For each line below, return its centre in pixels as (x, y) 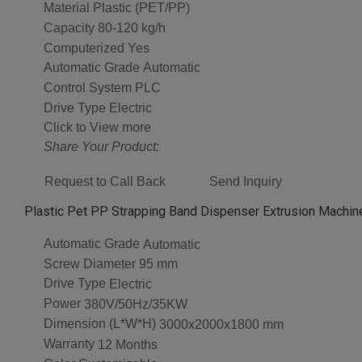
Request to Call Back (105, 181)
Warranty (69, 343)
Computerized (84, 48)
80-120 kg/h (132, 27)
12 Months (128, 344)
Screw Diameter (90, 263)
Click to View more (97, 127)
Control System (88, 88)
